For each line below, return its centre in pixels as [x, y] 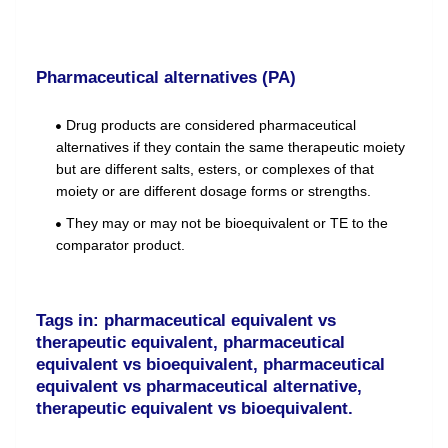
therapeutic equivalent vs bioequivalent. [194, 409]
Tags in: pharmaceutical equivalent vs [186, 321]
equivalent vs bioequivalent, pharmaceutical [210, 365]
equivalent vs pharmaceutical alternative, [199, 387]
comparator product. [120, 245]
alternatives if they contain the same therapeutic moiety [230, 147]
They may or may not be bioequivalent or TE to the [227, 223]
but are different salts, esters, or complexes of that [215, 169]
